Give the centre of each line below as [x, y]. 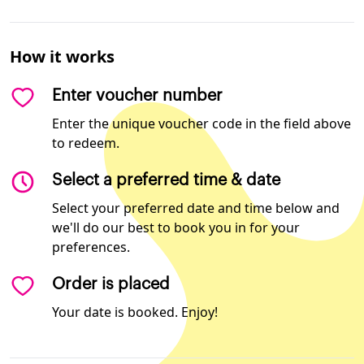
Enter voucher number [137, 96]
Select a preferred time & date [166, 181]
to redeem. [86, 143]
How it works [62, 57]
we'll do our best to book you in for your [176, 228]
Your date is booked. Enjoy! [135, 312]
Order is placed [111, 285]
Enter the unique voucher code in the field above [201, 124]
